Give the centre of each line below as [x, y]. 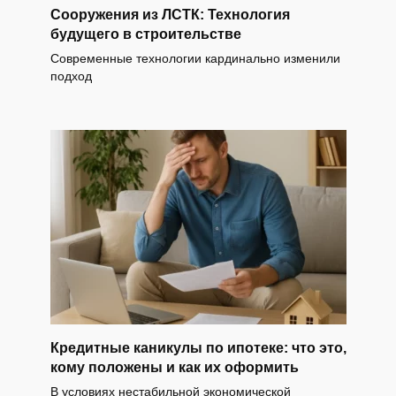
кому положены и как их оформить [174, 368]
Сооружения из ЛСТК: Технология [170, 14]
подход [71, 76]
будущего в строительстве [145, 34]
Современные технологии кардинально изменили [195, 58]
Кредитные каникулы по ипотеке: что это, [198, 348]
